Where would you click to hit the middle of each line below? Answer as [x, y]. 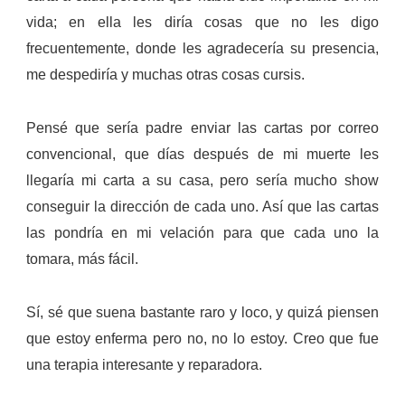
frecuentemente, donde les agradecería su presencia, [202, 49]
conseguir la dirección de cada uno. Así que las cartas [202, 207]
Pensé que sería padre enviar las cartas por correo [202, 128]
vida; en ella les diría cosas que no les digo [202, 23]
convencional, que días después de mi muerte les [202, 155]
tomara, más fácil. [82, 259]
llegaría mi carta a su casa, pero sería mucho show [202, 181]
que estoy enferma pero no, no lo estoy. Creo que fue [202, 339]
